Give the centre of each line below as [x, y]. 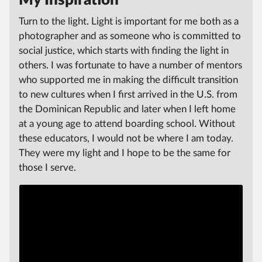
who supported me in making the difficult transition [128, 80]
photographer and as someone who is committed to [130, 36]
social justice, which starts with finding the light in [124, 50]
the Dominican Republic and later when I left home [127, 109]
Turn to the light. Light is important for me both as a [129, 21]
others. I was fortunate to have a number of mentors [130, 65]
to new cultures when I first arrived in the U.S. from [128, 94]
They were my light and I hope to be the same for [125, 153]
